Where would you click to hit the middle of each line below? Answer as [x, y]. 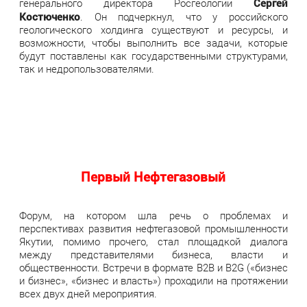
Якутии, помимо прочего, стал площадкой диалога [153, 242]
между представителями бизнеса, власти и [153, 255]
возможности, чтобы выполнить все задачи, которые [153, 43]
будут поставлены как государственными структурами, [153, 56]
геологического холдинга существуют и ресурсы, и [153, 30]
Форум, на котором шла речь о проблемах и [153, 216]
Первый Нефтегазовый [153, 177]
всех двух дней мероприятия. [88, 294]
